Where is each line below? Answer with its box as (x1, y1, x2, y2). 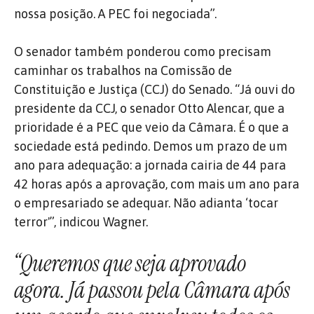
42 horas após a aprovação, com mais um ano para (14, 176, 299, 191)
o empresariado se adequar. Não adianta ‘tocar (14, 195, 278, 210)
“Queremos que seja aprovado (14, 248, 246, 278)
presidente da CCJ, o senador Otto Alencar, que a (14, 100, 285, 116)
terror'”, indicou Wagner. (14, 214, 148, 229)
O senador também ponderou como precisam (14, 43, 271, 59)
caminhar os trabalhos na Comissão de (14, 62, 232, 78)
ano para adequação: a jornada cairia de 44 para (14, 157, 286, 172)
